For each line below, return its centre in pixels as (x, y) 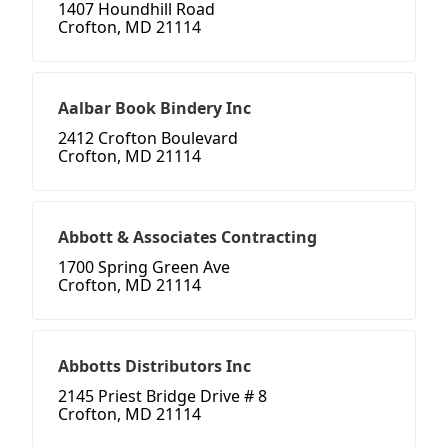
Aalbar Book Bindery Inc (154, 108)
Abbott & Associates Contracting (187, 237)
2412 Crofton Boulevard (148, 138)
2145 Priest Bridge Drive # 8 (162, 396)
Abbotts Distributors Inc (154, 366)
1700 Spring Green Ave (144, 267)
